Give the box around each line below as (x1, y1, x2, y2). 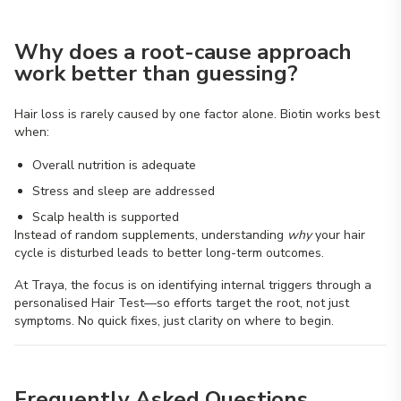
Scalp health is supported (32, 209, 179, 226)
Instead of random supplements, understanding (14, 226, 287, 243)
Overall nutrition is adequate (32, 157, 196, 174)
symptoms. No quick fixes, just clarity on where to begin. (14, 312, 334, 329)
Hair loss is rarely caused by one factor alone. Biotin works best (14, 106, 380, 123)
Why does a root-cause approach (14, 38, 352, 66)
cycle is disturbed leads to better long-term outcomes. (14, 244, 324, 261)
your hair (311, 226, 365, 243)
